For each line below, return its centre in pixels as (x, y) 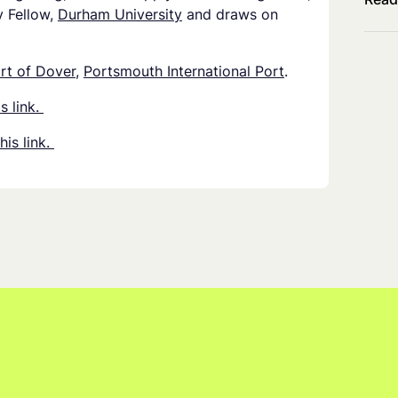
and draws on (230, 15)
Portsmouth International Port (184, 72)
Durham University (120, 15)
